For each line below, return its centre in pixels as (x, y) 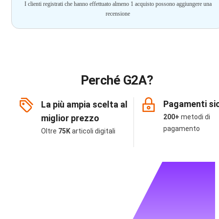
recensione (118, 14)
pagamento (182, 129)
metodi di (196, 117)
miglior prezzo (70, 118)
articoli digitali (94, 131)
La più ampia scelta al (84, 105)
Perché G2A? (117, 80)
